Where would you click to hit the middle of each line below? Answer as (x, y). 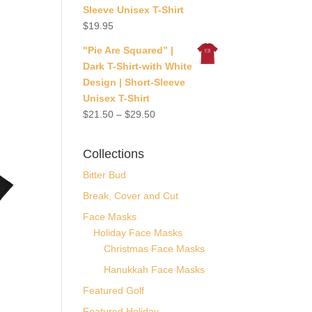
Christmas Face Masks (155, 249)
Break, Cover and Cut (131, 196)
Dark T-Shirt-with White (138, 66)
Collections (114, 154)
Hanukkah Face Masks (155, 270)
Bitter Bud (105, 175)
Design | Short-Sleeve (134, 82)
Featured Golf (114, 290)
